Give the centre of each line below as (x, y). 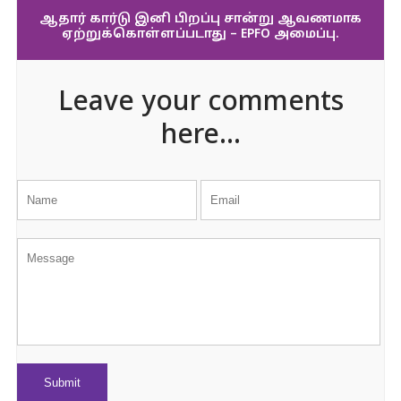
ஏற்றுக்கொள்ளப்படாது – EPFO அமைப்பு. (200, 34)
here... (200, 137)
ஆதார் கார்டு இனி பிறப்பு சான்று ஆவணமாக (200, 19)
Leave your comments (200, 103)
